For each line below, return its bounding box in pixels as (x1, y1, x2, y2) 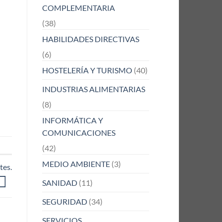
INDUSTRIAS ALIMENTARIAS (42, 84, 145, 94)
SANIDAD (42, 177, 77, 187)
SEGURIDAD (42, 196, 87, 206)
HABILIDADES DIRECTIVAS (42, 34, 139, 44)
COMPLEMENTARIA (42, 2, 115, 12)
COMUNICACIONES (42, 127, 115, 137)
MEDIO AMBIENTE (42, 159, 110, 168)
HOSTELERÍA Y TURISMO (42, 65, 132, 75)
